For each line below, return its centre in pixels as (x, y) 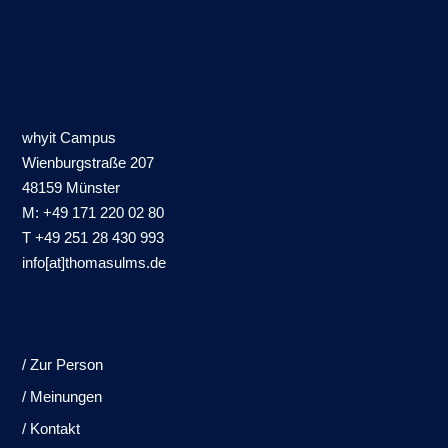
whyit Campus (69, 138)
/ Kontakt (51, 428)
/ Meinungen (62, 396)
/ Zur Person (63, 364)
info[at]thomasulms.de (94, 263)
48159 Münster (71, 188)
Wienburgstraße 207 (88, 163)
